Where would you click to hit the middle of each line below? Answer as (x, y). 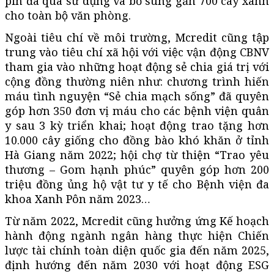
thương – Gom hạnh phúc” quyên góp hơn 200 (137, 169)
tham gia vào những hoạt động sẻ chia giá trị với (137, 66)
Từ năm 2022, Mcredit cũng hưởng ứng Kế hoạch (137, 220)
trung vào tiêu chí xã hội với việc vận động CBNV (137, 52)
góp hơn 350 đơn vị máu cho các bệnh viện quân (137, 110)
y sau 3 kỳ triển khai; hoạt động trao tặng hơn (137, 125)
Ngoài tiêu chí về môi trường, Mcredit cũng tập (137, 37)
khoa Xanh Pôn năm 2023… (78, 198)
